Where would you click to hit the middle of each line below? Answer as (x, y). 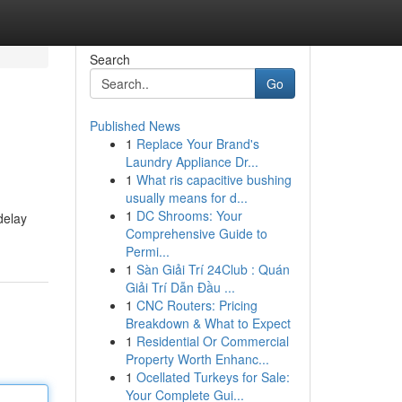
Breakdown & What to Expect (208, 323)
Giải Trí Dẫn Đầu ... (180, 287)
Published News (135, 126)
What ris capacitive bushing (214, 179)
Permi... (147, 251)
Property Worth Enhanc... (197, 359)
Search (109, 59)
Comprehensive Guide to (196, 233)
